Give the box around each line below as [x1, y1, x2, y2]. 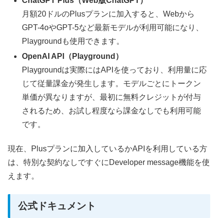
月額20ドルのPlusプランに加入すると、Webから [22, 9, 195, 18]
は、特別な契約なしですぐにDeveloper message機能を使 [8, 158, 210, 167]
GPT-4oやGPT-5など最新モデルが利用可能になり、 [22, 23, 204, 32]
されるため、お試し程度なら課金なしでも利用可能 [22, 106, 201, 115]
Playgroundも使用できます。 [22, 36, 125, 45]
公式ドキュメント [18, 200, 96, 211]
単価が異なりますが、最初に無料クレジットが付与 [22, 92, 201, 101]
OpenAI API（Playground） [22, 52, 124, 60]
